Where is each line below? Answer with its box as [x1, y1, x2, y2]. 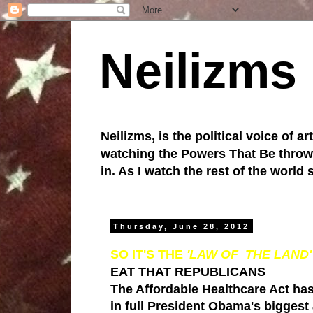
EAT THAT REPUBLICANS [110, 264, 265, 279]
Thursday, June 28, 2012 [113, 222, 250, 231]
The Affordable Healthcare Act [110, 282, 289, 296]
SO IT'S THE [110, 247, 187, 261]
